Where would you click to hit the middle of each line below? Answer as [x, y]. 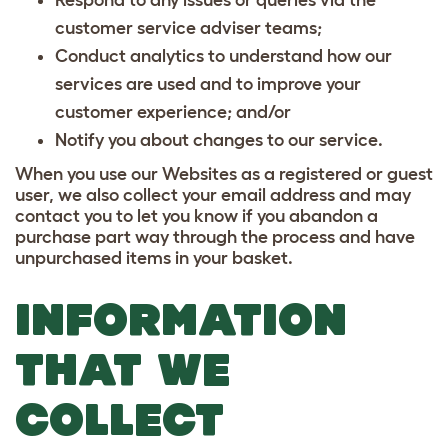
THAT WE [122, 368]
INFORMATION [181, 318]
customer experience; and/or [173, 111]
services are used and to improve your [208, 83]
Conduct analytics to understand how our [223, 55]
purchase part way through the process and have [215, 236]
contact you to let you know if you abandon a [196, 215]
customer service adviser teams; [188, 27]
